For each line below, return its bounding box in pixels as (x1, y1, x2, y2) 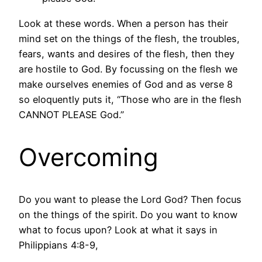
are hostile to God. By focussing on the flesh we (19, 63, 237, 75)
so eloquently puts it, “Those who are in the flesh (19, 93, 242, 105)
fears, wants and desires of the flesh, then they (19, 47, 235, 60)
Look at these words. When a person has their (19, 17, 228, 29)
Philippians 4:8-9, (19, 239, 98, 251)
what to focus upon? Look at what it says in (19, 224, 218, 236)
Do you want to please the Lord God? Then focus (19, 194, 242, 206)
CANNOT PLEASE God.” (19, 108, 124, 120)
